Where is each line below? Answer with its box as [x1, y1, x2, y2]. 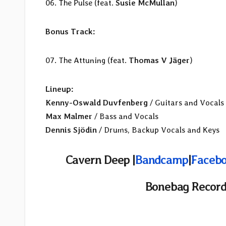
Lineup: [45, 84, 74, 94]
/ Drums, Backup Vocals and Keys [97, 125, 219, 135]
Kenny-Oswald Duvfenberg [45, 97, 148, 107]
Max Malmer [45, 111, 94, 121]
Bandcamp [135, 152, 188, 167]
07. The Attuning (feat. [45, 55, 129, 65]
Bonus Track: [45, 26, 95, 36]
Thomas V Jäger [129, 55, 190, 65]
